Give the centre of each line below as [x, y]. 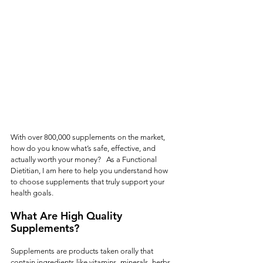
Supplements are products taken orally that [83, 251]
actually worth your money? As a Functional [85, 159]
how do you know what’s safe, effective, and [84, 148]
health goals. [32, 193]
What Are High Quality [68, 216]
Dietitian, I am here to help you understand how [90, 171]
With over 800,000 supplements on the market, [89, 137]
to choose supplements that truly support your [88, 182]
